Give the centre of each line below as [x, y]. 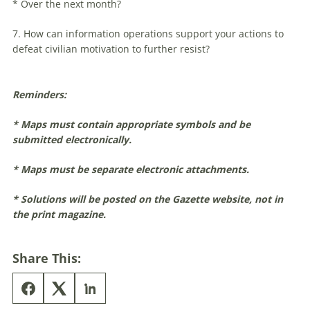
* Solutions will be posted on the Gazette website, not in [148, 199]
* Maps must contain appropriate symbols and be [131, 125]
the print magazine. [59, 215]
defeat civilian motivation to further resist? [111, 49]
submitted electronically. [72, 140]
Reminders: [39, 95]
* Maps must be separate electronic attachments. [131, 170]
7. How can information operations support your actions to [148, 34]
